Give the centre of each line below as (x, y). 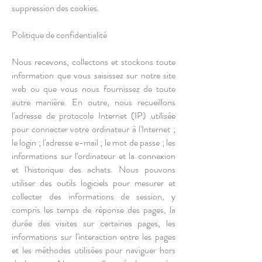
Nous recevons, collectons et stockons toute (94, 62)
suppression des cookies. (56, 8)
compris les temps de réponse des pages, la (94, 210)
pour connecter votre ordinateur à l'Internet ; (94, 129)
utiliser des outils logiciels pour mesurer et (94, 183)
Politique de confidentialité (59, 35)
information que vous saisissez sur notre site (94, 75)
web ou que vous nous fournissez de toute (94, 89)
